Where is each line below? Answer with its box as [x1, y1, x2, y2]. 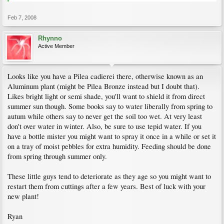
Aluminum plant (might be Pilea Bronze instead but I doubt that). [7, 81, 199, 91]
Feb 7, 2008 [7, 14, 36, 20]
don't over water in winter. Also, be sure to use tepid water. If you [7, 121, 201, 131]
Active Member [38, 43, 74, 49]
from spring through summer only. [7, 151, 107, 161]
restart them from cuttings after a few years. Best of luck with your [7, 181, 205, 191]
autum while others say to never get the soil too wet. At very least [7, 111, 202, 121]
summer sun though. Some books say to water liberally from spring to [7, 101, 212, 111]
